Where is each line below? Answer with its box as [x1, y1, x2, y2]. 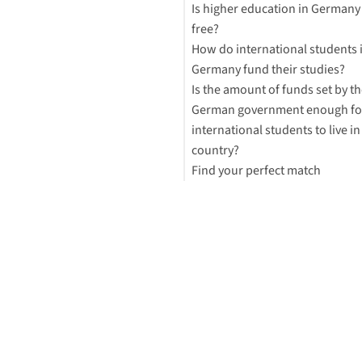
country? [191, 141, 239, 159]
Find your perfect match [191, 161, 321, 179]
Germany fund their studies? [191, 60, 345, 78]
